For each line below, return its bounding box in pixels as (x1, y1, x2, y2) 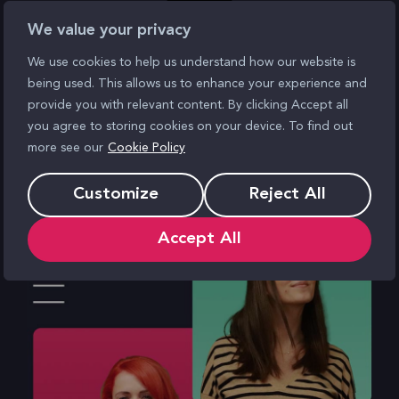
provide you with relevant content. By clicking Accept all (28, 98, 348, 111)
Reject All (249, 185, 326, 203)
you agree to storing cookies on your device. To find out (28, 119, 353, 133)
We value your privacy (28, 21, 191, 38)
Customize (73, 185, 159, 203)
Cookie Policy (108, 141, 185, 154)
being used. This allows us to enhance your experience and (28, 77, 367, 90)
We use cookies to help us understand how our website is (28, 55, 355, 69)
